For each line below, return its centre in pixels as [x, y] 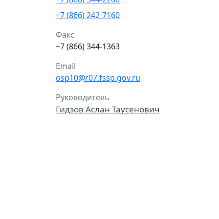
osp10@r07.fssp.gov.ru [98, 78]
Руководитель [83, 97]
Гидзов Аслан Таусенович [108, 109]
